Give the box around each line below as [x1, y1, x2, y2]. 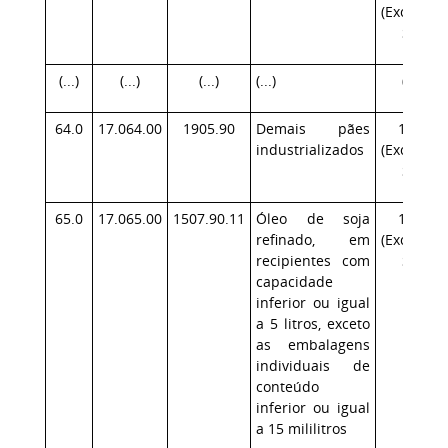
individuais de [256, 356, 370, 375]
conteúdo [256, 377, 319, 396]
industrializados [256, 140, 364, 159]
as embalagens [256, 335, 370, 354]
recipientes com [256, 251, 370, 270]
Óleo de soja [256, 209, 370, 228]
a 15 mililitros [256, 419, 347, 438]
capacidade [256, 272, 333, 291]
